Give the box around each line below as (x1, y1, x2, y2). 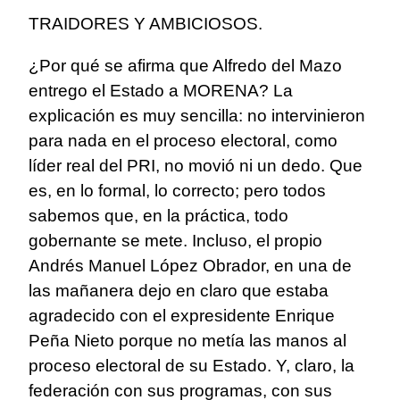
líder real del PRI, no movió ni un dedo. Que (29, 156, 362, 176)
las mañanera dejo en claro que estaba (29, 281, 329, 301)
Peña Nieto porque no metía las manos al (29, 331, 346, 351)
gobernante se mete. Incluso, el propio (29, 231, 322, 251)
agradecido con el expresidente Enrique (29, 306, 335, 326)
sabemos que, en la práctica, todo (29, 206, 288, 226)
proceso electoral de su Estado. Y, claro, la (29, 356, 354, 376)
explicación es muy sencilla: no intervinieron (29, 106, 365, 126)
